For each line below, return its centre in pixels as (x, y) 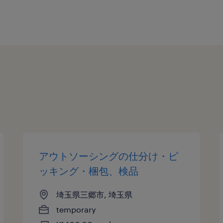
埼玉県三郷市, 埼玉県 (95, 194)
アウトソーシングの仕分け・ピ (109, 156)
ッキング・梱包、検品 (89, 170)
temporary (76, 209)
